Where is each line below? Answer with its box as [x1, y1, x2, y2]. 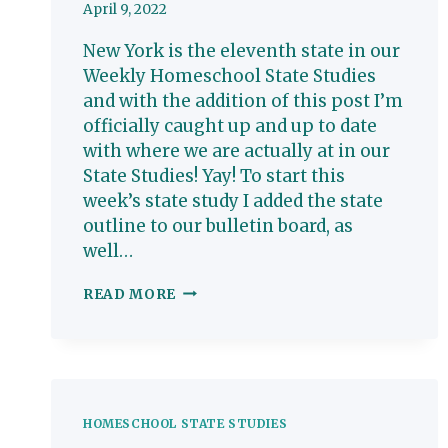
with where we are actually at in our [83, 139, 390, 162]
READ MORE [83, 285, 177, 303]
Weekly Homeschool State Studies [83, 64, 376, 87]
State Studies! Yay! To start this [83, 164, 345, 187]
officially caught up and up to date [83, 114, 377, 137]
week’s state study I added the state [83, 189, 383, 212]
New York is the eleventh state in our [83, 39, 400, 62]
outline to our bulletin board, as [83, 214, 353, 237]
